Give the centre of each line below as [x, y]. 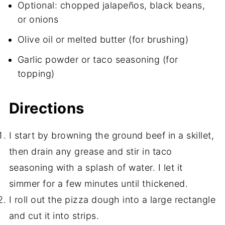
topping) [36, 74]
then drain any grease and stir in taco [90, 152]
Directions [46, 108]
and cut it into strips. [54, 216]
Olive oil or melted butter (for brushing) [103, 40]
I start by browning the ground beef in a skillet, [111, 136]
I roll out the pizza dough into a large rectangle [112, 200]
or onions [38, 20]
